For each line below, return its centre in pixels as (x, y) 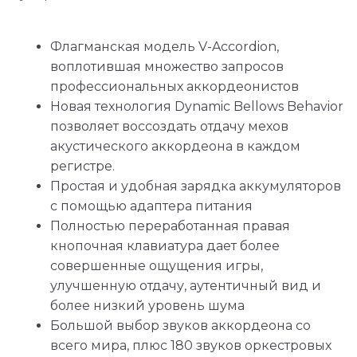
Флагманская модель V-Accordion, (165, 47)
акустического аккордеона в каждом (175, 147)
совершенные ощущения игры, (157, 266)
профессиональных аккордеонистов (175, 87)
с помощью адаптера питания (151, 206)
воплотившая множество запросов (167, 67)
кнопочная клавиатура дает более (165, 246)
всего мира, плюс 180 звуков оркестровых (191, 346)
